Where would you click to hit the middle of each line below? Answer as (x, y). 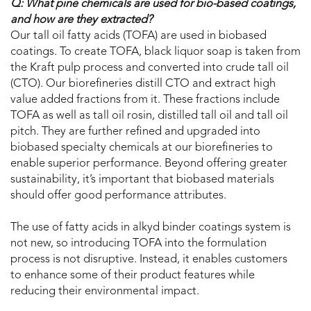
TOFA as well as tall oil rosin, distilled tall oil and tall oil (149, 116)
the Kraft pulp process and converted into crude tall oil (150, 68)
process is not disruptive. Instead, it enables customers (149, 260)
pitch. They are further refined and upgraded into (135, 132)
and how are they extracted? (82, 20)
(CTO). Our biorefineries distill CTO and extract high (143, 84)
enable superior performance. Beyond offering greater (149, 164)
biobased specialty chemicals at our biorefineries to (142, 148)
